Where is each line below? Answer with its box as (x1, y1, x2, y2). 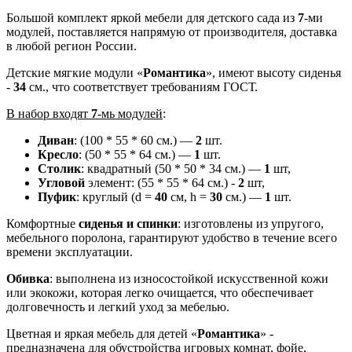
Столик (38, 161, 81, 175)
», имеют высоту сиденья (206, 65, 341, 79)
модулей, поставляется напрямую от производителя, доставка (6, 24, 337, 38)
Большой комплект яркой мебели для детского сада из (6, 10, 298, 24)
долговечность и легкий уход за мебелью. (6, 299, 229, 313)
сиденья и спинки (79, 216, 178, 230)
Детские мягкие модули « (6, 65, 143, 79)
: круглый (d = (76, 189, 155, 203)
